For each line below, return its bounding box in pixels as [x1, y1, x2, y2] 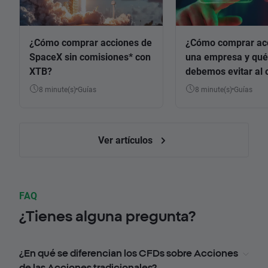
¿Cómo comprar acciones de [29, 36, 152, 49]
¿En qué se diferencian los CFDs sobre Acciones [19, 248, 238, 259]
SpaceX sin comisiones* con [29, 50, 151, 63]
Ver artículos [98, 133, 155, 147]
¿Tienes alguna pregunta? [19, 208, 196, 225]
